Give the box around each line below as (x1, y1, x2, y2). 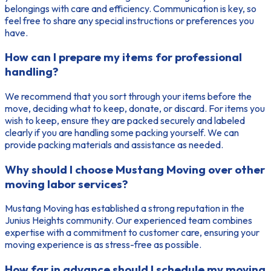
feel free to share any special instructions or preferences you (5, 14, 254, 27)
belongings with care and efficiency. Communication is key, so (5, 2, 256, 15)
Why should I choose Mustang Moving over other (5, 162, 265, 177)
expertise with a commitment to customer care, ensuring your (5, 226, 260, 239)
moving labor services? (5, 176, 128, 191)
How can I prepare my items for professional (5, 50, 242, 65)
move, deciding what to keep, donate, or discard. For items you (5, 102, 265, 115)
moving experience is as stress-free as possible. (5, 238, 201, 251)
